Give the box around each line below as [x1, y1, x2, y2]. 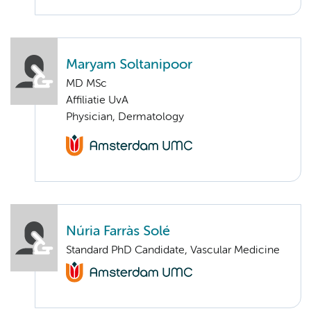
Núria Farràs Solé [66, 224, 170, 238]
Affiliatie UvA [66, 95, 128, 107]
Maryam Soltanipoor [66, 58, 192, 72]
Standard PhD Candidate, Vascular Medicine [66, 244, 280, 256]
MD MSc [66, 78, 107, 90]
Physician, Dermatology [66, 112, 184, 124]
